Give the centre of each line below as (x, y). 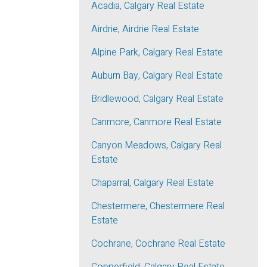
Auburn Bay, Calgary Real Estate (157, 76)
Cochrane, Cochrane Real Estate (158, 244)
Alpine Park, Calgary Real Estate (157, 52)
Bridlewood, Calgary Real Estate (157, 99)
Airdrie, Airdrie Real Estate (145, 29)
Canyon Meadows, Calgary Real (156, 145)
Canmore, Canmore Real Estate (156, 122)
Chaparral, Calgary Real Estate (153, 183)
